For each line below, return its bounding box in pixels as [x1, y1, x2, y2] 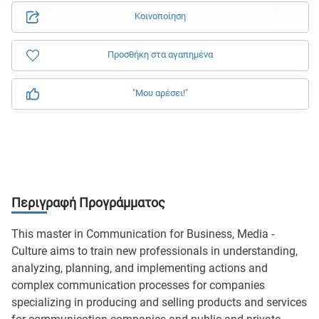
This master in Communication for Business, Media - [11, 227, 274, 241]
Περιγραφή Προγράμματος [11, 195, 165, 210]
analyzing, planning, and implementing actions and [11, 261, 268, 275]
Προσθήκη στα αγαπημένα [108, 49, 213, 60]
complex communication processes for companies [11, 278, 265, 292]
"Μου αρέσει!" [132, 88, 188, 98]
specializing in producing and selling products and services [11, 296, 307, 309]
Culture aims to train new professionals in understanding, [11, 244, 298, 258]
